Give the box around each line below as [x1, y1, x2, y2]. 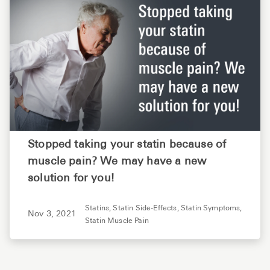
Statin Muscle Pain [84, 217, 149, 225]
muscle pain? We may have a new [28, 155, 207, 168]
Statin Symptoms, [180, 204, 242, 212]
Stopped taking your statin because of [28, 139, 227, 151]
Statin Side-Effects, [113, 204, 181, 212]
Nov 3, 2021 [28, 210, 76, 219]
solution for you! [28, 172, 114, 184]
